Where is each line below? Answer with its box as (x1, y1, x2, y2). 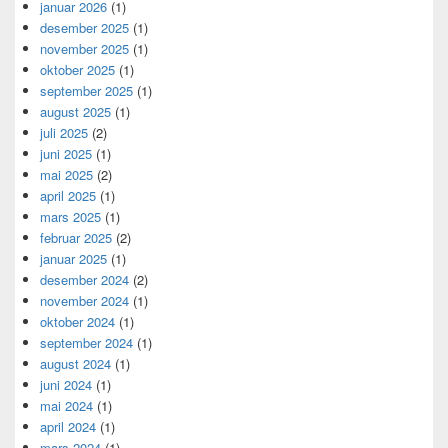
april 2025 (40, 186, 96, 206)
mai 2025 (40, 165, 93, 185)
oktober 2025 (40, 60, 115, 80)
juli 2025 (40, 123, 88, 143)
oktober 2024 (40, 312, 115, 332)
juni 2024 (40, 375, 92, 395)
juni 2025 (40, 144, 92, 164)
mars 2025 (40, 207, 101, 227)
